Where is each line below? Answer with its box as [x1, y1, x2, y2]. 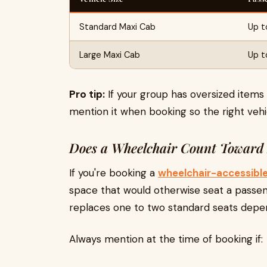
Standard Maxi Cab [79, 21, 156, 32]
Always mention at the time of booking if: [69, 232, 263, 246]
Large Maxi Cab [79, 49, 140, 60]
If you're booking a [69, 166, 158, 179]
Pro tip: [69, 88, 105, 101]
